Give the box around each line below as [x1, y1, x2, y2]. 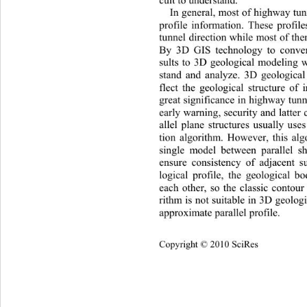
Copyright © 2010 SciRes [159, 238, 259, 250]
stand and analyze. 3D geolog [159, 69, 291, 81]
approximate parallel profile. [159, 206, 284, 219]
